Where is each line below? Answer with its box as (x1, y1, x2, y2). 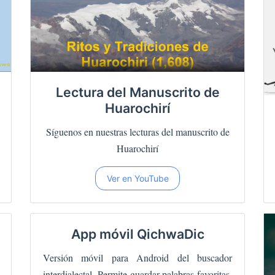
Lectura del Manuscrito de (55, 83, 220, 100)
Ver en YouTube (106, 172, 169, 184)
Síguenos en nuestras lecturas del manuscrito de (45, 125, 230, 138)
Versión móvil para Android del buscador (43, 250, 232, 264)
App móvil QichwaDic (71, 225, 204, 242)
